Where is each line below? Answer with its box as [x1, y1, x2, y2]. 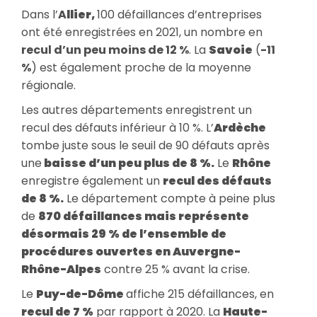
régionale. [21, 76, 76, 93]
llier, [67, 6, 97, 23]
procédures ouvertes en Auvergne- [21, 243, 241, 260]
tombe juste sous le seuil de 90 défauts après [21, 137, 270, 154]
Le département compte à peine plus [64, 190, 275, 207]
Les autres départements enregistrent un [21, 101, 252, 118]
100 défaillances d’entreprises [97, 6, 262, 23]
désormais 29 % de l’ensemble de [21, 225, 226, 242]
